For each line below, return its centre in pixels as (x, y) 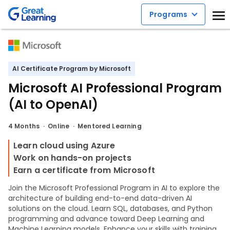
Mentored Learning (110, 126)
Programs (168, 14)
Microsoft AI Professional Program (115, 88)
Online (59, 126)
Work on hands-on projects (72, 158)
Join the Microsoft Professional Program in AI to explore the (114, 188)
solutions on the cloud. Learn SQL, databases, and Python (110, 208)
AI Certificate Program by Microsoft (72, 69)
